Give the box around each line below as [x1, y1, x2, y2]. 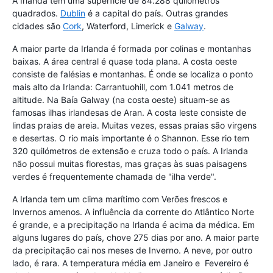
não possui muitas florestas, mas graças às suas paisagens [12, 158, 247, 169]
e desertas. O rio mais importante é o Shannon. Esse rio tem [12, 133, 249, 144]
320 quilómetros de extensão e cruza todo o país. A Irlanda [12, 146, 248, 157]
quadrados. [12, 8, 60, 19]
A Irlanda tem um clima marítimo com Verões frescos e [12, 194, 227, 205]
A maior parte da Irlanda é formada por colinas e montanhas [12, 43, 251, 54]
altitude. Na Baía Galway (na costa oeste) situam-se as [12, 94, 230, 105]
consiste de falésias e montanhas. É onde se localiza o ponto [12, 69, 253, 80]
